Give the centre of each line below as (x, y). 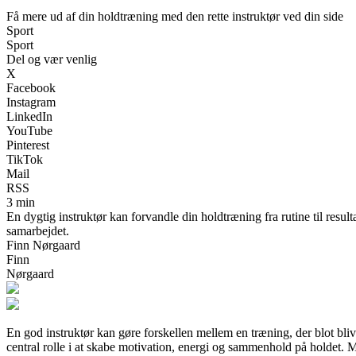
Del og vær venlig (52, 59)
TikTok (25, 159)
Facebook (31, 87)
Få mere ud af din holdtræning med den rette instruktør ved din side (175, 16)
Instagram (31, 102)
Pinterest (28, 145)
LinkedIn (29, 116)
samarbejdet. (38, 230)
